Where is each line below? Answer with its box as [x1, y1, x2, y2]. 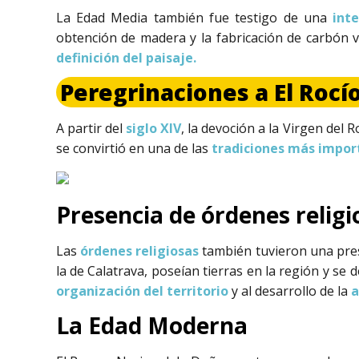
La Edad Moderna [55, 310, 248, 341]
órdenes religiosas [79, 241, 200, 260]
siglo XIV [125, 119, 181, 138]
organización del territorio [55, 281, 228, 300]
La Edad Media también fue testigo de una [55, 8, 333, 26]
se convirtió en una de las [55, 139, 212, 158]
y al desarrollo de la [228, 281, 351, 300]
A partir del [55, 119, 126, 138]
